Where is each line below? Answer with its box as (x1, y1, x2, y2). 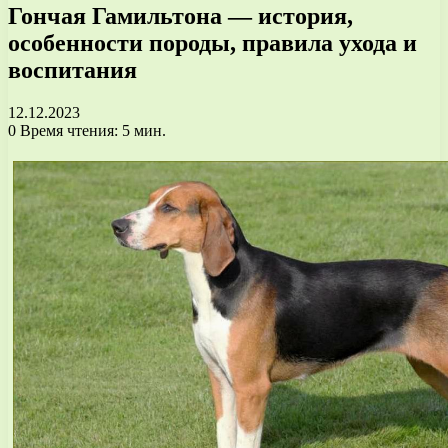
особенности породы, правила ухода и (8, 29, 417, 56)
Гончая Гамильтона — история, (8, 2, 353, 29)
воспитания (8, 56, 137, 83)
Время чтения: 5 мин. (16, 121, 166, 139)
